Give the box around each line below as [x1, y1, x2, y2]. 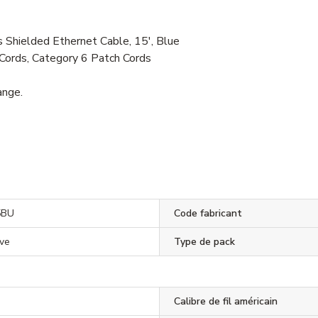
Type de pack [173, 234, 235, 248]
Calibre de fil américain [173, 294, 278, 308]
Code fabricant [173, 206, 242, 220]
